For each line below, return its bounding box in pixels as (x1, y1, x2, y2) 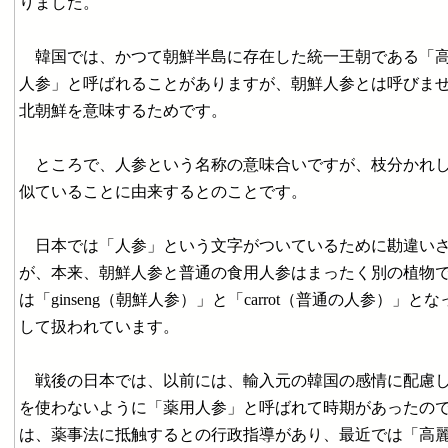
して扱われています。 (19, 318, 179, 335)
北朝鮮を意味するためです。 (19, 102, 227, 119)
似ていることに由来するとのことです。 (19, 183, 307, 200)
